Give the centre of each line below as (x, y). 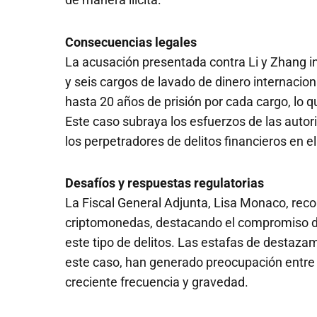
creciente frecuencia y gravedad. (157, 282)
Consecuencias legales (131, 42)
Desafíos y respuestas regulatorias (165, 183)
